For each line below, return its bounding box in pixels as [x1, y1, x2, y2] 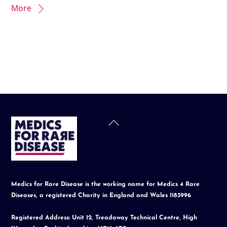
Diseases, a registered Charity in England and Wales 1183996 [11, 192, 192, 199]
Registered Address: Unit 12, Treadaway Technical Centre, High [11, 214, 198, 221]
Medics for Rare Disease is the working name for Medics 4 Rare [11, 181, 200, 187]
